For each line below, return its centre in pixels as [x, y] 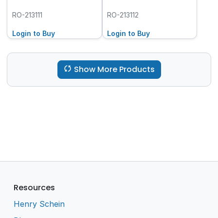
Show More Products [114, 70]
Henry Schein [39, 204]
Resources [35, 187]
